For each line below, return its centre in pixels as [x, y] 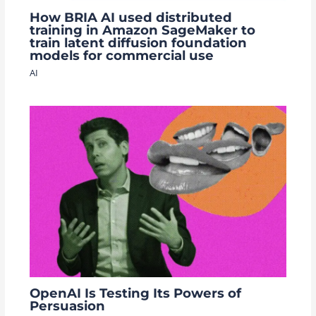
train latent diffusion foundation [138, 42]
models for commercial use [121, 55]
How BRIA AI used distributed [130, 17]
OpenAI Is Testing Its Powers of [135, 293]
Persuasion [67, 305]
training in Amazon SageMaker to [142, 30]
